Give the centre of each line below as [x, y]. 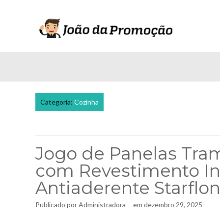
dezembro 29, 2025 [173, 205]
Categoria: [57, 102]
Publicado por [57, 205]
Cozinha [86, 102]
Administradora [102, 205]
